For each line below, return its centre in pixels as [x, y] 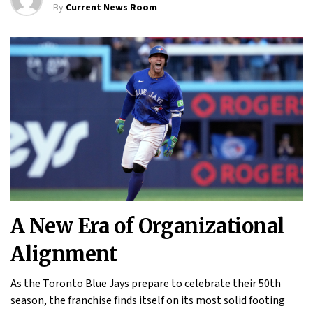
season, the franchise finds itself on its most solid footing [148, 301]
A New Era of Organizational [147, 227]
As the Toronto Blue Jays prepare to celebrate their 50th [146, 284]
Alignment [64, 255]
